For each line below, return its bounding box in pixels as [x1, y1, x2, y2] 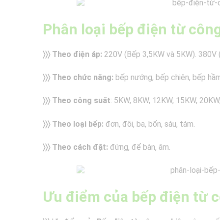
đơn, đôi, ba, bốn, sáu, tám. [104, 119, 195, 129]
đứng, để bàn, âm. [108, 142, 170, 152]
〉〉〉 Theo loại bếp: [43, 119, 104, 129]
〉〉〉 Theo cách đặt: [43, 142, 108, 152]
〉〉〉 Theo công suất [43, 96, 110, 106]
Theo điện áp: [52, 50, 102, 59]
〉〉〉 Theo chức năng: [43, 73, 113, 82]
